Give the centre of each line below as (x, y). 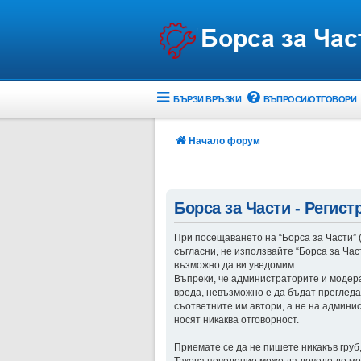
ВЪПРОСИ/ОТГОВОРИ (310, 99)
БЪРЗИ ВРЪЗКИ (207, 99)
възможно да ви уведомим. (235, 266)
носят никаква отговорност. (237, 320)
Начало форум (224, 141)
